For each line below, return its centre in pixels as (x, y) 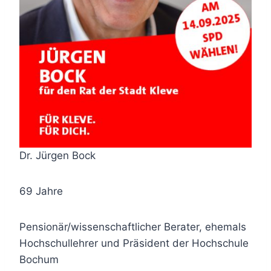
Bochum (39, 259)
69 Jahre (41, 191)
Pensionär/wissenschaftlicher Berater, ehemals (133, 227)
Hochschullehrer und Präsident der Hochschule (134, 243)
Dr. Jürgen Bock (57, 155)
